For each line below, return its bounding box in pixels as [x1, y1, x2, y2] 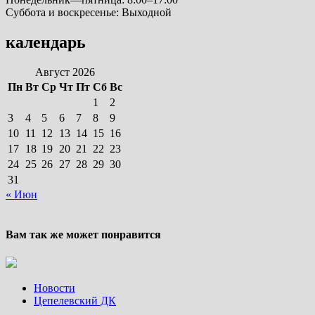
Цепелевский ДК [34, 294, 116, 307]
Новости [34, 281, 75, 294]
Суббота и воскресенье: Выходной [6, 6, 172, 19]
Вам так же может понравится [6, 229, 161, 241]
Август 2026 [35, 66, 95, 79]
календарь [6, 33, 86, 52]
